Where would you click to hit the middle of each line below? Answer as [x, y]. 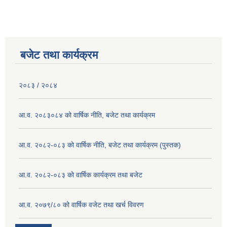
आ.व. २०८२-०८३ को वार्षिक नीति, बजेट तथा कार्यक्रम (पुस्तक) [100, 145]
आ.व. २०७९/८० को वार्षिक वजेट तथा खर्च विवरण [81, 205]
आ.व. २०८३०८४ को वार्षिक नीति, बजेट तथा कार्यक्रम [87, 115]
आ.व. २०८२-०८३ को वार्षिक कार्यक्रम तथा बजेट [81, 175]
